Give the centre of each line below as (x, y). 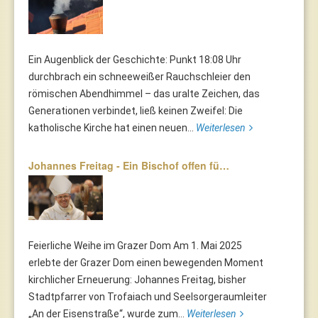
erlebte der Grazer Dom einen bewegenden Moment (146, 263)
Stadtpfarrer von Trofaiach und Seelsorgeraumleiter (148, 297)
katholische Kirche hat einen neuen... (112, 128)
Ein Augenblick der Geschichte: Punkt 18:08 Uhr (135, 60)
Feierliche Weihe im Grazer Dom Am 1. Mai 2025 (135, 246)
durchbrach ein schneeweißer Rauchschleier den (139, 77)
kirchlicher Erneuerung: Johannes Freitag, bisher (137, 280)
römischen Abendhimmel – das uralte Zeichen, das (144, 94)
